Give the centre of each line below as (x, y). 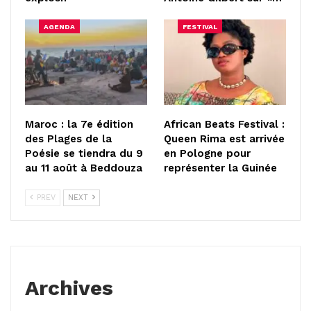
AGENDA (59, 26)
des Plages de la (68, 139)
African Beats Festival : (224, 124)
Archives (69, 288)
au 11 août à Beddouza (84, 168)
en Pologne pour (207, 153)
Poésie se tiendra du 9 (84, 153)
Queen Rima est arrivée (224, 139)
